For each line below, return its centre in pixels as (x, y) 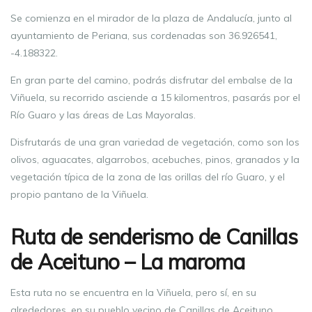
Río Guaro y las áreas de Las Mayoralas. (103, 115)
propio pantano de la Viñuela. (79, 194)
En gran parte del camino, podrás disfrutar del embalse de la (151, 80)
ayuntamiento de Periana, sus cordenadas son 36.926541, (144, 36)
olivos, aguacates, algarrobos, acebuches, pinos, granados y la (155, 159)
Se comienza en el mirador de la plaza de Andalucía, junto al (151, 18)
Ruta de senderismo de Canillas (154, 237)
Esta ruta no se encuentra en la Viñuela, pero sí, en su (133, 292)
